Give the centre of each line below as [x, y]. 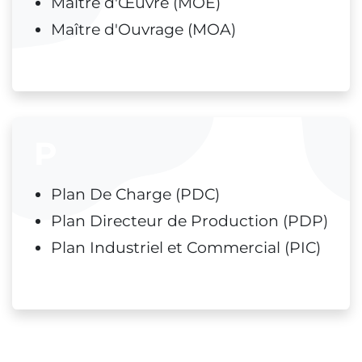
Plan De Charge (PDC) [135, 195]
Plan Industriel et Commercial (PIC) [186, 248]
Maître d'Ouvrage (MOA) [143, 30]
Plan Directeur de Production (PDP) [189, 221]
